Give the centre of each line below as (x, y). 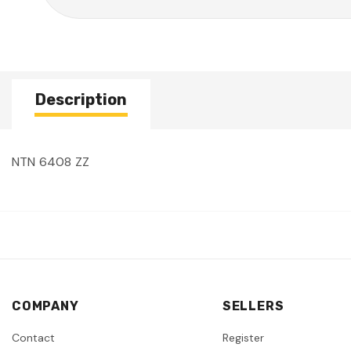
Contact (33, 337)
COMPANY (45, 306)
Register (243, 337)
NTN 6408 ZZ (51, 161)
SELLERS (253, 306)
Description (81, 99)
